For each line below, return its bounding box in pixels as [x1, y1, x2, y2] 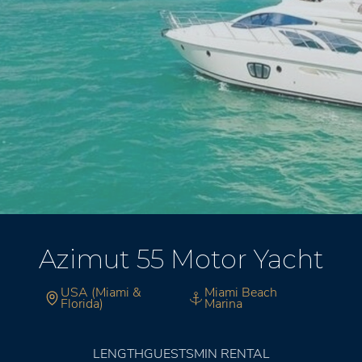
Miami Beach [204, 284, 277, 301]
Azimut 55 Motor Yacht [38, 243, 324, 275]
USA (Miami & [61, 284, 141, 301]
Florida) [61, 295, 103, 313]
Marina [204, 295, 242, 313]
